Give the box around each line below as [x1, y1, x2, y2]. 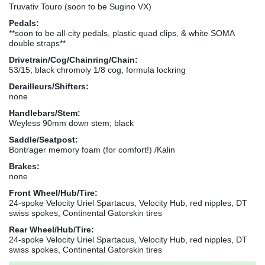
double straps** [9, 38, 66, 48]
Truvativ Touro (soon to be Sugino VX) [9, 1, 151, 11]
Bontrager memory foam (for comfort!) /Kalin [9, 144, 175, 154]
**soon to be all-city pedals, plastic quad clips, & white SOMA [9, 28, 234, 38]
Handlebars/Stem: [9, 108, 80, 118]
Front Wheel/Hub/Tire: [9, 188, 98, 198]
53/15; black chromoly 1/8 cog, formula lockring [9, 64, 186, 75]
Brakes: [9, 161, 40, 171]
